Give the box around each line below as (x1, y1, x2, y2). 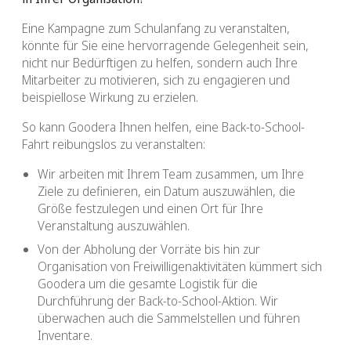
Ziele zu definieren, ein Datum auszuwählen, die (38, 183, 295, 201)
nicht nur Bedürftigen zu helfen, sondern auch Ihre (22, 54, 298, 72)
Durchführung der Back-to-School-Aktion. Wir (38, 292, 278, 310)
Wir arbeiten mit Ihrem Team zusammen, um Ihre (38, 165, 304, 183)
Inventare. (38, 327, 92, 345)
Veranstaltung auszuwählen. (38, 217, 190, 235)
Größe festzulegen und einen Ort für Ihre (38, 200, 263, 218)
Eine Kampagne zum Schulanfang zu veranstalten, (22, 20, 290, 38)
